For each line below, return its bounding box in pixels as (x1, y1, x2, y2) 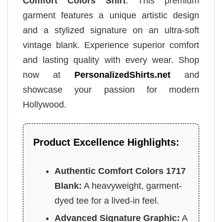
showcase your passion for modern (23, 84, 199, 95)
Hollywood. (23, 99, 66, 110)
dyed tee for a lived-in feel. (55, 196, 160, 206)
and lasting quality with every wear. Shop (23, 55, 199, 65)
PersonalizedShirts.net (74, 69, 170, 80)
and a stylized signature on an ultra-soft (23, 25, 199, 35)
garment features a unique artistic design (23, 10, 199, 20)
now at (23, 69, 74, 80)
